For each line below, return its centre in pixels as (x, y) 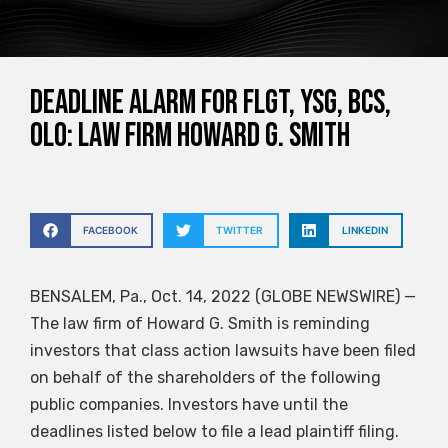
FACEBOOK (110, 230)
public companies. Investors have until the (189, 404)
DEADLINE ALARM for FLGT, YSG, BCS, (210, 103)
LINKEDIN (364, 230)
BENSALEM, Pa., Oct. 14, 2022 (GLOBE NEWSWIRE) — (223, 296)
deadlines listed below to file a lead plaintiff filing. (214, 431)
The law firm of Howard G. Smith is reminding (200, 323)
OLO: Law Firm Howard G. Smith (190, 136)
